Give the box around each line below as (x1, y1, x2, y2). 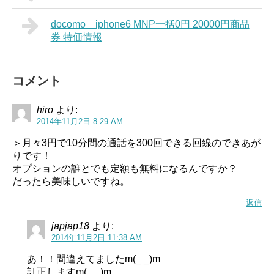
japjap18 (51, 220, 89, 231)
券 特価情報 (50, 31, 102, 42)
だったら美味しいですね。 (12, 176, 130, 187)
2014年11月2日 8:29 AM (37, 116, 123, 126)
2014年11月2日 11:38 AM (51, 232, 142, 242)
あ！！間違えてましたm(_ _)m (27, 253, 160, 264)
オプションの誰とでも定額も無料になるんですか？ (12, 163, 237, 174)
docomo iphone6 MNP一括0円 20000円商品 (50, 18, 250, 29)
